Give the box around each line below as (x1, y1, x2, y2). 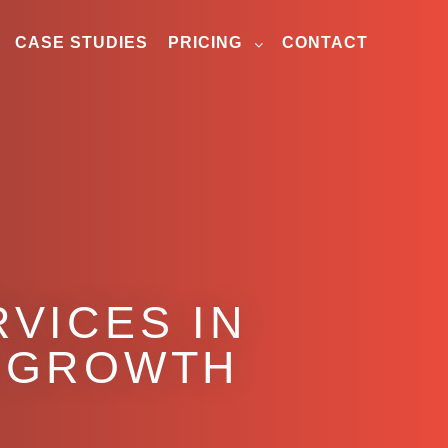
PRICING (168, 34, 242, 51)
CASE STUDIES (15, 34, 148, 51)
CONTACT (282, 34, 368, 51)
